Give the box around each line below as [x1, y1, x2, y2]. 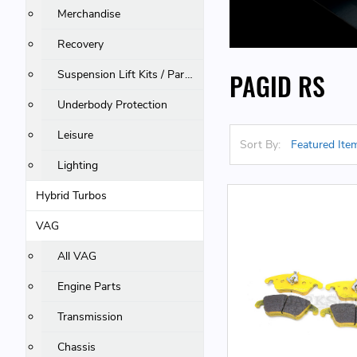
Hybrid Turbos [36, 188, 107, 203]
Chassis [57, 339, 96, 355]
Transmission [57, 309, 124, 324]
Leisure [57, 127, 94, 143]
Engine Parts [57, 279, 122, 294]
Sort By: [240, 136, 280, 152]
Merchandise [57, 6, 121, 22]
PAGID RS [229, 67, 325, 104]
